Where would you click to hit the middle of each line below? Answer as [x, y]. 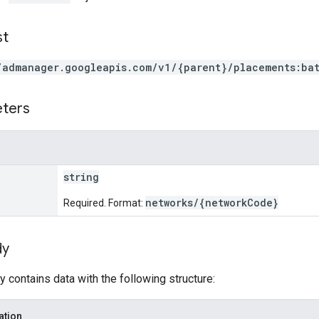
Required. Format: [104, 203]
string [81, 177]
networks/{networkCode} [212, 202]
